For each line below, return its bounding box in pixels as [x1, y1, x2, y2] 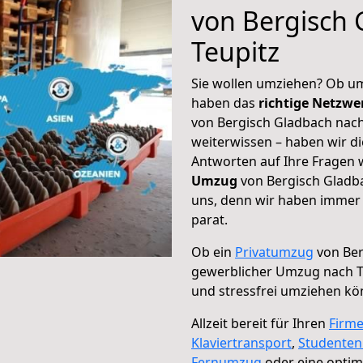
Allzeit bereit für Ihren [191, 314, 329, 332]
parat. [191, 211, 228, 228]
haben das [191, 94, 258, 112]
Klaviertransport [191, 334, 292, 352]
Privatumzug [235, 243, 314, 261]
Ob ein [191, 243, 235, 261]
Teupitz [191, 34, 280, 69]
